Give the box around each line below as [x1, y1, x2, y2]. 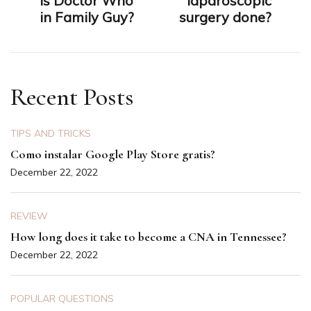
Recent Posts [10, 82, 134, 112]
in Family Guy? [40, 8, 134, 26]
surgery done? [179, 8, 271, 26]
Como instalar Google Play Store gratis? [10, 146, 215, 162]
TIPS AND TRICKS [10, 127, 91, 140]
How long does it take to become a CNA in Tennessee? [10, 229, 287, 245]
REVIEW [10, 210, 48, 223]
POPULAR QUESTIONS [10, 292, 114, 305]
